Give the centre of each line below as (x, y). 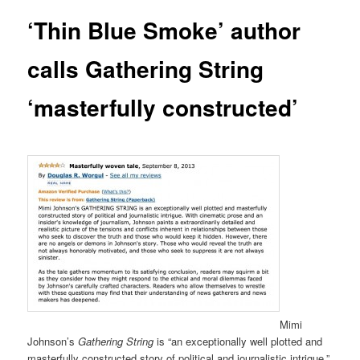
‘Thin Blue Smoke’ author (164, 31)
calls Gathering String (146, 69)
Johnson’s (53, 341)
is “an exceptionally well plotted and (238, 341)
